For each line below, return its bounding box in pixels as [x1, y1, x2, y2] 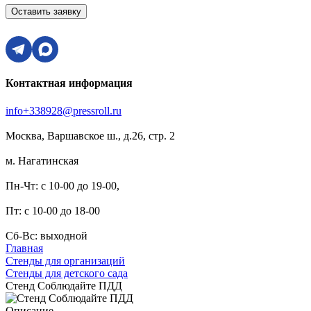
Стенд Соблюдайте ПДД [6, 279, 122, 292]
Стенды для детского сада [6, 267, 128, 279]
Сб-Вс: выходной [6, 229, 87, 242]
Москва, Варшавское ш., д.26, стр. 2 [6, 129, 175, 142]
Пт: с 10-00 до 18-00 [6, 204, 100, 217]
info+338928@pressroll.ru [6, 104, 121, 117]
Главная [6, 242, 43, 254]
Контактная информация [6, 77, 133, 90]
